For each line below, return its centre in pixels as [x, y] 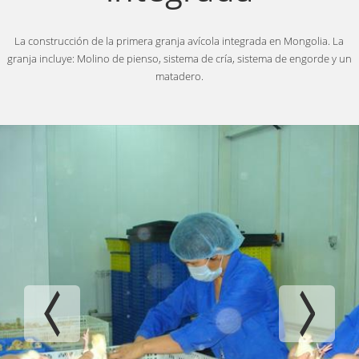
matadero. [179, 76]
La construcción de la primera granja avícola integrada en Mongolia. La [179, 41]
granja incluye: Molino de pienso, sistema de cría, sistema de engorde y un [179, 58]
